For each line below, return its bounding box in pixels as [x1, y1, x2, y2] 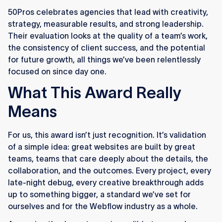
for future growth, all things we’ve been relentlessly [8, 55, 201, 64]
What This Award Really [8, 84, 181, 102]
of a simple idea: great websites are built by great [8, 142, 195, 152]
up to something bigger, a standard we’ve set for [8, 190, 191, 199]
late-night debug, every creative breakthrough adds [8, 178, 204, 187]
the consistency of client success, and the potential [8, 43, 205, 53]
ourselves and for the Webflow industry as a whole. [8, 202, 198, 211]
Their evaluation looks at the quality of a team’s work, [8, 31, 208, 41]
